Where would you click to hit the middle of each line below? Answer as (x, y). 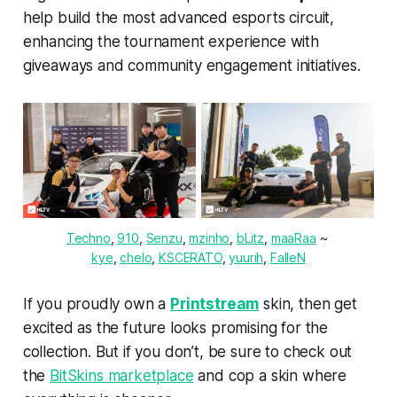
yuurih (246, 257)
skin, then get (308, 304)
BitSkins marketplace (122, 375)
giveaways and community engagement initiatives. (191, 65)
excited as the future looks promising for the (175, 327)
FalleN (288, 257)
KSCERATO (191, 257)
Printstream (215, 304)
